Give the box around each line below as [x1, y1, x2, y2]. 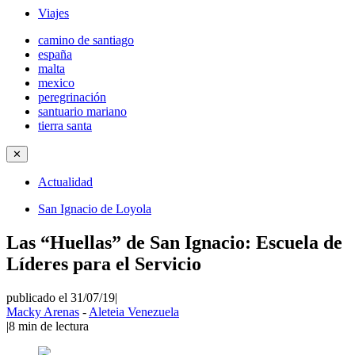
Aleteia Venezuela [89, 304, 179, 319]
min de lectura [18, 319, 89, 333]
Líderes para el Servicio [6, 253, 201, 274]
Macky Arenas [6, 304, 79, 319]
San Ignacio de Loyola [38, 202, 151, 216]
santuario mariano [38, 105, 127, 118]
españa [38, 48, 72, 61]
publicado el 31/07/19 [6, 290, 115, 304]
